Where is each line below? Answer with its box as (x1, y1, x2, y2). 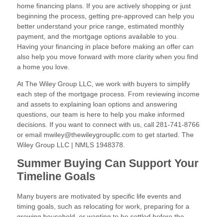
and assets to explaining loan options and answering (17, 100, 177, 108)
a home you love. (17, 63, 70, 71)
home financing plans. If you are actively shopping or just (17, 2, 191, 10)
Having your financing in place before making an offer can (17, 43, 194, 51)
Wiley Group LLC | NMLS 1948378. (17, 141, 125, 149)
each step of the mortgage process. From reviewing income (17, 90, 200, 98)
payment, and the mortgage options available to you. (17, 32, 178, 41)
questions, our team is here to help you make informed (17, 110, 185, 119)
